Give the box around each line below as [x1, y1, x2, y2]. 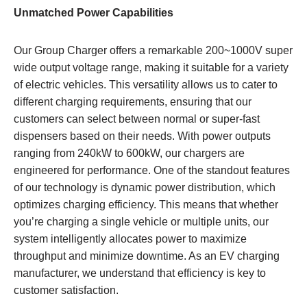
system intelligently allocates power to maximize [14, 232, 247, 245]
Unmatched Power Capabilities [14, 6, 173, 19]
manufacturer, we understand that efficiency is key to [14, 267, 266, 279]
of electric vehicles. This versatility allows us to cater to [14, 78, 278, 90]
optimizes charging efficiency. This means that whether [14, 198, 278, 210]
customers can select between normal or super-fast [14, 112, 260, 125]
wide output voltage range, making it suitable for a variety [14, 61, 288, 73]
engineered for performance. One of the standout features [14, 164, 290, 176]
